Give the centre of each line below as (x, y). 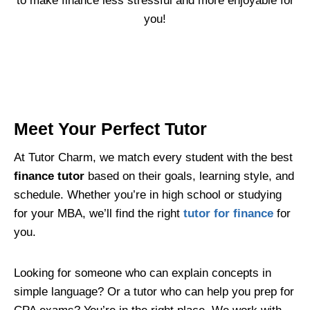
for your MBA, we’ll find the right (99, 213)
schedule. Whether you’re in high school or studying (148, 194)
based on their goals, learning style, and (189, 176)
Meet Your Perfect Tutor (110, 129)
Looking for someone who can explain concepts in (143, 273)
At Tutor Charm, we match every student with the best (153, 157)
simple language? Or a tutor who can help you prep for (154, 291)
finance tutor (49, 176)
